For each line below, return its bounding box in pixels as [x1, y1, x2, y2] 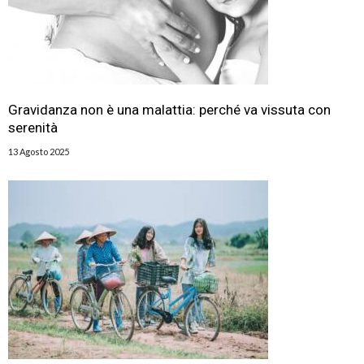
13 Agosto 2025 [8, 146, 69, 157]
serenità [8, 119, 58, 136]
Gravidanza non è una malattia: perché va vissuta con [8, 102, 331, 118]
